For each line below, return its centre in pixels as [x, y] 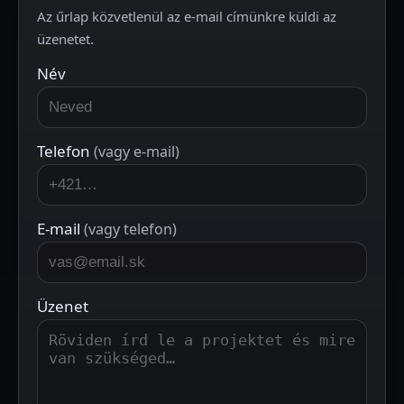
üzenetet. [65, 39]
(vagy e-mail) [137, 151]
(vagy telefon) [130, 229]
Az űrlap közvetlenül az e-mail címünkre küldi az [187, 16]
